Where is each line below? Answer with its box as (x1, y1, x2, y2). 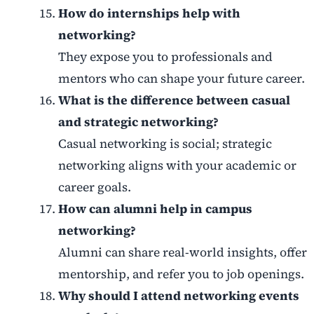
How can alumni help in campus (57, 200, 252, 218)
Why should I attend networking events (57, 287, 299, 305)
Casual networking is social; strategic (57, 135, 272, 153)
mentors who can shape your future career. (57, 70, 305, 88)
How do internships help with (57, 5, 240, 22)
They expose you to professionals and (57, 48, 273, 66)
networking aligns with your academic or (57, 157, 296, 175)
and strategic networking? (57, 114, 219, 131)
